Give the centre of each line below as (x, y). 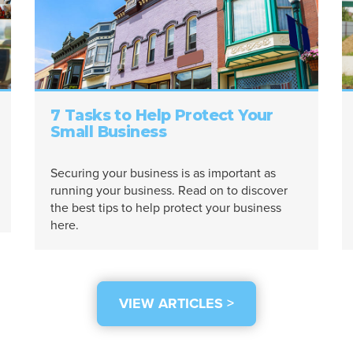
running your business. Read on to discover (169, 191)
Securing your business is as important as (163, 173)
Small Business (108, 132)
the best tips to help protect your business (165, 208)
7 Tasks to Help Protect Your (162, 115)
